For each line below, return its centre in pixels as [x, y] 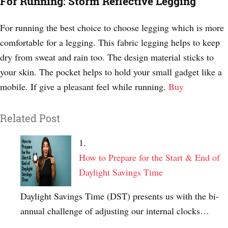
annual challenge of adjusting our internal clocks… [115, 210]
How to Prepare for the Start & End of [149, 157]
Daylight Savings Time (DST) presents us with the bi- [120, 196]
